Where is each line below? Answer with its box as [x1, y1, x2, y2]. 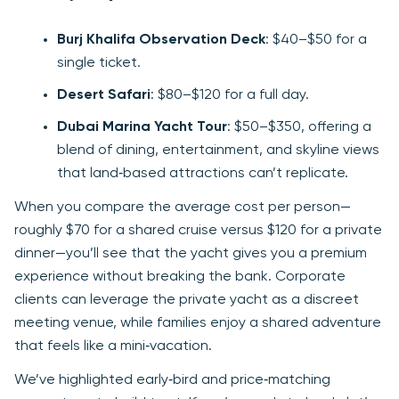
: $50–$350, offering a [227, 120, 371, 135]
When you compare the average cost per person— [14, 200, 351, 216]
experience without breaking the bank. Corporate [14, 270, 346, 285]
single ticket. [57, 56, 141, 71]
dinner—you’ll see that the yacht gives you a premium [14, 247, 367, 262]
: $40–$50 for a [265, 33, 367, 48]
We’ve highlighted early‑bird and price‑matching [14, 373, 330, 388]
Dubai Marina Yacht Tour [57, 120, 227, 135]
